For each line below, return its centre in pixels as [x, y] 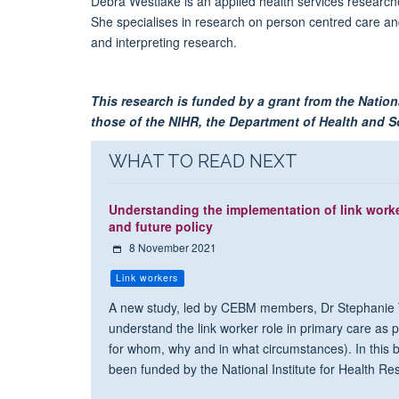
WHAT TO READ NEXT [203, 161]
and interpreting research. [164, 41]
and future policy [160, 226]
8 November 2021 [172, 247]
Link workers [147, 277]
